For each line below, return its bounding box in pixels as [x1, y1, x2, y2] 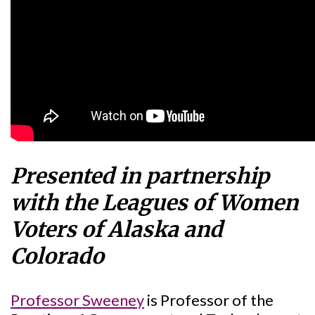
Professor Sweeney [11, 290, 144, 310]
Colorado [11, 243, 104, 270]
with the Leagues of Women [11, 189, 298, 217]
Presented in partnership [11, 162, 269, 190]
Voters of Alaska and [11, 216, 223, 243]
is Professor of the [144, 290, 274, 310]
